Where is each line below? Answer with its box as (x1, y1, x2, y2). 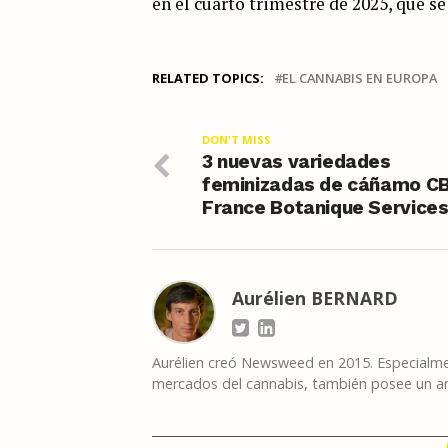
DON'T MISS (202, 131, 271, 147)
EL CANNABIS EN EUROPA (282, 68, 437, 87)
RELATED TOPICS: (152, 68, 264, 87)
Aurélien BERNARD (232, 285, 398, 310)
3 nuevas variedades (202, 149, 391, 173)
